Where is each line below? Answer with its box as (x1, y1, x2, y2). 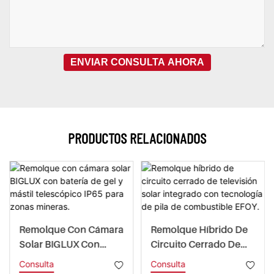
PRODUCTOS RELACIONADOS (68, 129, 206, 147)
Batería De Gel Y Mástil (18, 253, 119, 265)
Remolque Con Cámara (18, 223, 124, 236)
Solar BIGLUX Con (18, 238, 100, 251)
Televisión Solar (150, 253, 223, 265)
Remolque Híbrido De (150, 223, 248, 236)
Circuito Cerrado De (150, 238, 240, 251)
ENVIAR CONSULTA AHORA (70, 57, 204, 68)
